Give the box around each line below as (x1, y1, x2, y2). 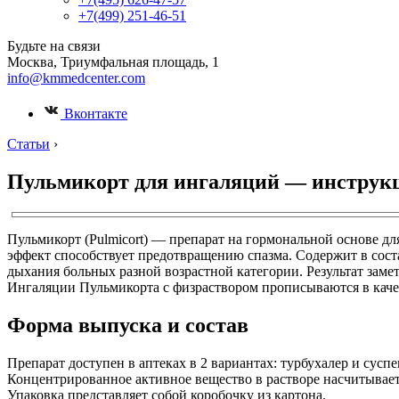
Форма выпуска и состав (7, 313, 248, 337)
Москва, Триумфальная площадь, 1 (7, 54, 219, 69)
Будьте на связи (7, 38, 101, 53)
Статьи (7, 136, 50, 151)
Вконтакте (61, 106, 127, 121)
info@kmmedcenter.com (7, 70, 145, 85)
